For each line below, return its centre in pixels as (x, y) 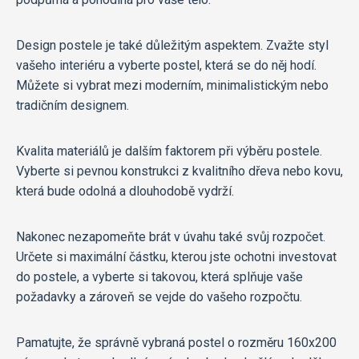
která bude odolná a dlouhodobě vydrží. (125, 191)
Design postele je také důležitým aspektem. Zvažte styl (172, 45)
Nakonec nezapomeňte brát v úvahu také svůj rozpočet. (171, 236)
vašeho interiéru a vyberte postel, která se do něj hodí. (166, 65)
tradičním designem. (73, 105)
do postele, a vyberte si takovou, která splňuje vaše (159, 276)
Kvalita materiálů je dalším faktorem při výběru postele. (169, 151)
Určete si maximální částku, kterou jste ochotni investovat (176, 256)
